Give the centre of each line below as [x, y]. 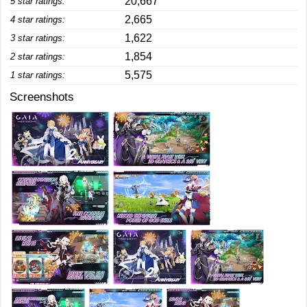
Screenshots [42, 97]
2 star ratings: [38, 57]
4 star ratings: [38, 20]
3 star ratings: [38, 38]
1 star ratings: [38, 75]
